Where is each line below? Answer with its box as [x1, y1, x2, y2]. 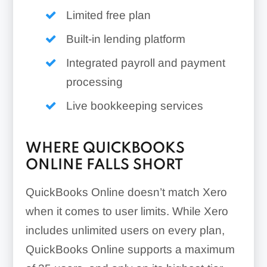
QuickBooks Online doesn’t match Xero [25, 185, 227, 198]
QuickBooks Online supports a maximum [25, 243, 235, 256]
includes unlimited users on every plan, [25, 223, 225, 237]
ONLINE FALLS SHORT [25, 157, 183, 173]
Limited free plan [66, 9, 151, 22]
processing [66, 76, 123, 89]
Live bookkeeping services [66, 100, 203, 113]
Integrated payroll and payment [66, 57, 225, 70]
